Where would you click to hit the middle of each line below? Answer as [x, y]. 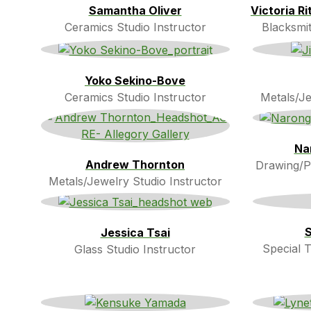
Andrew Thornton [135, 164]
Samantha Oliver [135, 11]
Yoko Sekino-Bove [135, 80]
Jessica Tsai [135, 233]
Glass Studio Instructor [135, 250]
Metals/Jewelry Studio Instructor [135, 181]
